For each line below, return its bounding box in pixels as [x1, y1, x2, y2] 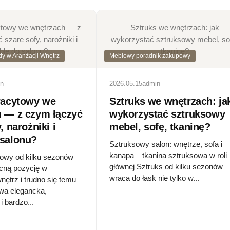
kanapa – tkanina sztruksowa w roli [109, 150, 227, 160]
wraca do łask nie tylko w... [109, 173, 199, 182]
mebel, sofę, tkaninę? [109, 121, 210, 132]
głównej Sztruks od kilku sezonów [109, 162, 223, 171]
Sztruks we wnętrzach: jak [130, 23, 219, 32]
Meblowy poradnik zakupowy [109, 52, 190, 60]
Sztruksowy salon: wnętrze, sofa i [109, 139, 222, 148]
